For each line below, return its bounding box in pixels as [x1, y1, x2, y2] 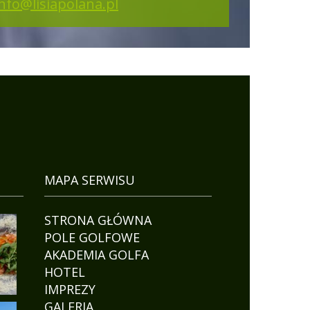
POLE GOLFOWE [44, 229, 140, 246]
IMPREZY [44, 281, 95, 298]
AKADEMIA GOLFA [44, 246, 149, 264]
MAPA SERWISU [44, 172, 135, 189]
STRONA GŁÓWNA [44, 212, 152, 229]
